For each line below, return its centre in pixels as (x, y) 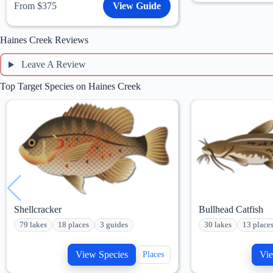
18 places (73, 225)
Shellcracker (38, 210)
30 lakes (218, 225)
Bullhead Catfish (231, 210)
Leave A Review (53, 65)
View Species (101, 255)
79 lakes (33, 225)
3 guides (114, 225)
